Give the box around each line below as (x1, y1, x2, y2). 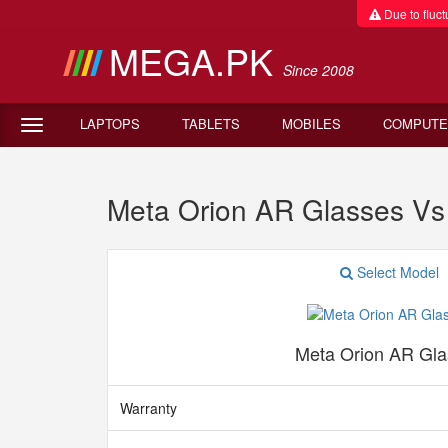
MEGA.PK (108, 35, 283, 86)
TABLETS (182, 114, 240, 133)
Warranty (120, 398, 177, 418)
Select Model (353, 262, 439, 282)
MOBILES (282, 114, 341, 133)
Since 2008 (282, 60, 354, 80)
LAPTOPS (80, 114, 140, 133)
